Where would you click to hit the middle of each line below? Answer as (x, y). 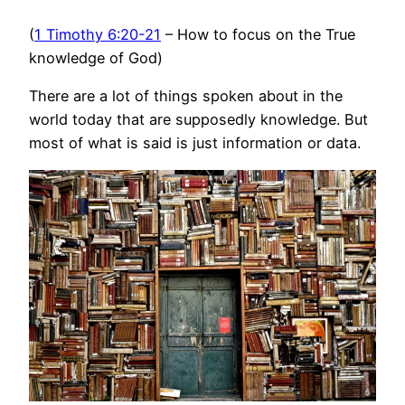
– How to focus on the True (258, 34)
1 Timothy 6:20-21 (98, 34)
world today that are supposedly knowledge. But (198, 120)
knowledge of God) (96, 58)
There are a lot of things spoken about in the (186, 96)
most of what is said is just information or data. (195, 143)
